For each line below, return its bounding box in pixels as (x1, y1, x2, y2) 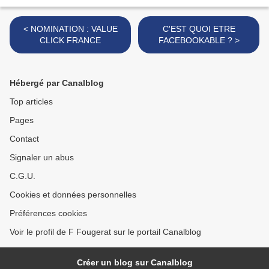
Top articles (10, 97, 53, 106)
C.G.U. (10, 171, 35, 181)
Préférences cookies (10, 208, 87, 218)
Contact (10, 134, 39, 144)
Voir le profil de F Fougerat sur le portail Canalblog (10, 227, 201, 237)
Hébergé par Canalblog (10, 78, 104, 88)
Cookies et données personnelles (10, 190, 136, 199)
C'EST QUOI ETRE (162, 24, 235, 34)
